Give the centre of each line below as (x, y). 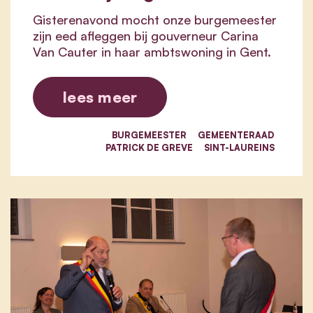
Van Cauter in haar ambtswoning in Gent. (152, 52)
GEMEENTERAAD (236, 135)
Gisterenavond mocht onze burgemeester (155, 20)
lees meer (100, 97)
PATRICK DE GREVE (149, 148)
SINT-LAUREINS (239, 148)
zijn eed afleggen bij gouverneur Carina (146, 36)
